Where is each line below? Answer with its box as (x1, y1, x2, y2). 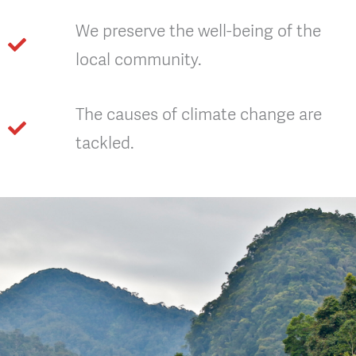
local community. (75, 48, 202, 70)
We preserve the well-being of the (75, 19, 321, 41)
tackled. (75, 131, 134, 153)
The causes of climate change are (75, 103, 322, 125)
